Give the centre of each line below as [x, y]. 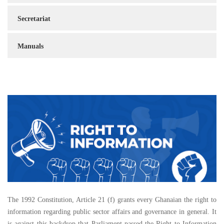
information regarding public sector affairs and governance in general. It [112, 212]
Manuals [30, 46]
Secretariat [34, 19]
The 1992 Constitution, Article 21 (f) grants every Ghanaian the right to [112, 200]
